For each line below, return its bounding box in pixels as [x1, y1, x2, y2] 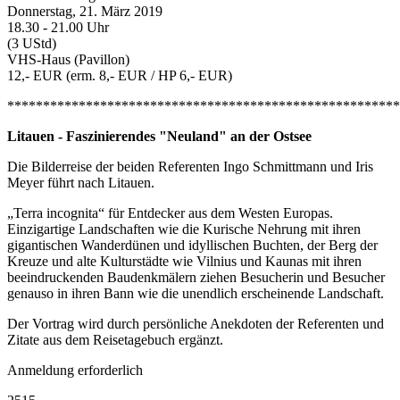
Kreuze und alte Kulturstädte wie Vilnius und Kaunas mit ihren [7, 254, 362, 270]
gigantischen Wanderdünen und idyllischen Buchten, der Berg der [7, 237, 378, 254]
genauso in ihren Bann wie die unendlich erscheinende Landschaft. [7, 286, 384, 302]
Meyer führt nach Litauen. [7, 175, 154, 191]
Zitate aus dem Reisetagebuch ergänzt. [7, 332, 223, 348]
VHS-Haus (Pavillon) [7, 52, 129, 68]
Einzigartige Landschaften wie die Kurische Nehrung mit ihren [7, 221, 361, 237]
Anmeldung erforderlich [7, 362, 143, 379]
